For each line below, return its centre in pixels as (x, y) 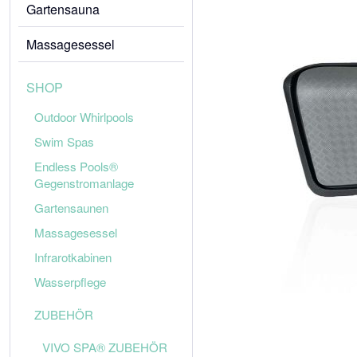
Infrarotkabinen (73, 257)
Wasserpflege (70, 282)
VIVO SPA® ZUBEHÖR (105, 347)
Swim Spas (64, 141)
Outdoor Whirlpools (84, 117)
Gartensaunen (71, 208)
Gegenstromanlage (84, 183)
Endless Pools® (76, 166)
